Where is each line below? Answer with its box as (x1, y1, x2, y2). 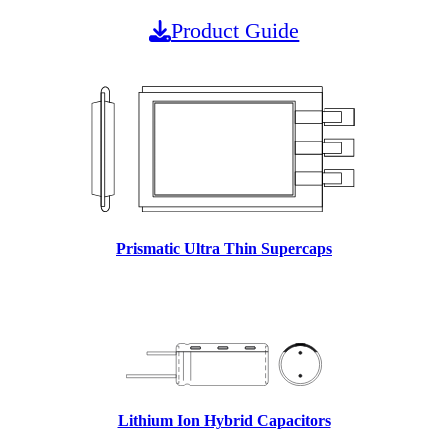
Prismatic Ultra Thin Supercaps (116, 240, 332, 258)
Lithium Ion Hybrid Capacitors (117, 411, 331, 429)
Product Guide (171, 17, 300, 43)
